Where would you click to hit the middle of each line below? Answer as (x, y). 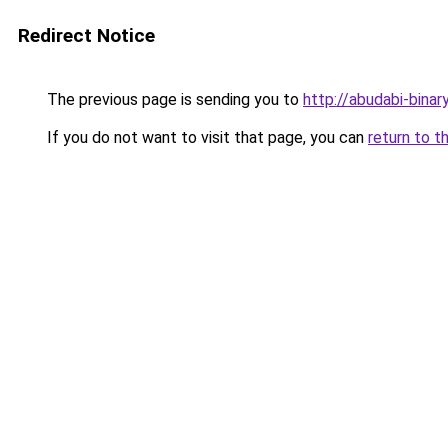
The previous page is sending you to (173, 99)
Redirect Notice (86, 35)
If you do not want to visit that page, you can (205, 137)
